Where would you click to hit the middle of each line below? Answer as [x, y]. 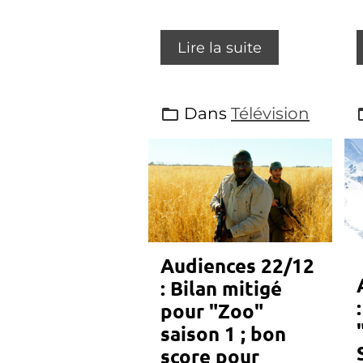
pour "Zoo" [212, 310]
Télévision [270, 113]
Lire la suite [220, 47]
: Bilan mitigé [221, 288]
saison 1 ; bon [223, 333]
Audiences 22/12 [237, 265]
